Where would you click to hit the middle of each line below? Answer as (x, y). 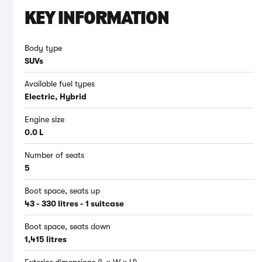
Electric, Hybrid (56, 97)
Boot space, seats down (68, 227)
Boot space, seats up (62, 191)
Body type (43, 48)
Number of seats (54, 155)
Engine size (44, 120)
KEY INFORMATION (97, 20)
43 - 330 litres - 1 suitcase (74, 204)
